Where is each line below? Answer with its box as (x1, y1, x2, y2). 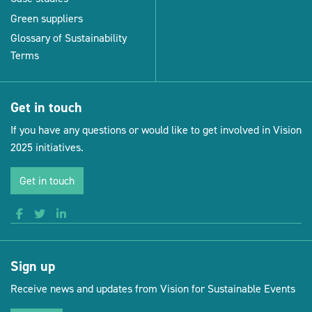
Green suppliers (10, 10, 83, 26)
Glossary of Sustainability (10, 30, 127, 45)
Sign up (10, 257, 55, 276)
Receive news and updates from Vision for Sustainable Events (10, 281, 295, 297)
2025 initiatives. (10, 140, 84, 155)
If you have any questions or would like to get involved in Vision (10, 123, 302, 138)
